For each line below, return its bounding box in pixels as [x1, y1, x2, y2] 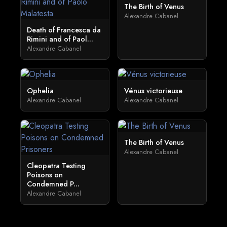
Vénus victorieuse [124, 86, 182, 96]
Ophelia [27, 86, 54, 96]
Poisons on [27, 170, 63, 180]
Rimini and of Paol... [27, 34, 93, 44]
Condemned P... [27, 179, 80, 189]
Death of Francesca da [27, 25, 101, 35]
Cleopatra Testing [27, 161, 86, 171]
